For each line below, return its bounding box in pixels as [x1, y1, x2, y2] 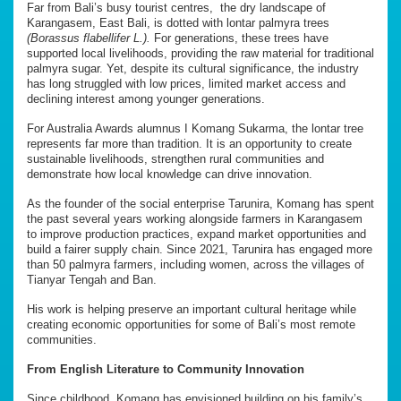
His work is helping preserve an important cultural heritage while [27, 302, 356, 316]
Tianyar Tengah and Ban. [27, 272, 157, 286]
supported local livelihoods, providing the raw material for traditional [27, 46, 374, 60]
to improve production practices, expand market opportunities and [27, 226, 366, 241]
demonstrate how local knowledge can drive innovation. [27, 166, 316, 181]
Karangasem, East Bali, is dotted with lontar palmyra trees [27, 15, 329, 30]
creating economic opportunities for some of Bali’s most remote [27, 317, 355, 331]
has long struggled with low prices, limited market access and [27, 76, 346, 90]
